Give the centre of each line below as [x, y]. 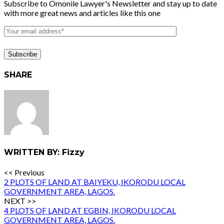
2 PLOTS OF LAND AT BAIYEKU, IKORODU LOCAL [95, 181]
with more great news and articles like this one [82, 12]
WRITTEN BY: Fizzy [44, 152]
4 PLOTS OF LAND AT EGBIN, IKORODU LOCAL [90, 210]
